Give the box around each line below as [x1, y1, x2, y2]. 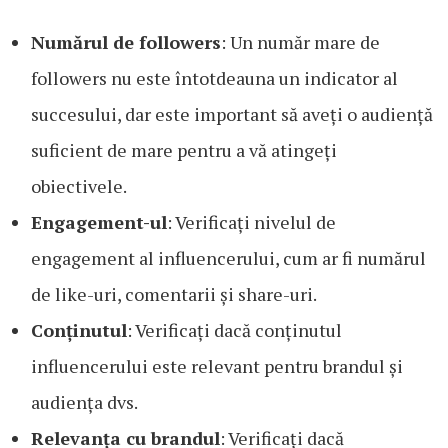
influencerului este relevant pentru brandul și [31, 353, 403, 378]
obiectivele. [31, 173, 127, 198]
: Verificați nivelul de [167, 209, 336, 234]
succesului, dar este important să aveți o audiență [31, 101, 433, 126]
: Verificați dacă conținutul [127, 317, 342, 342]
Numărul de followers [31, 29, 221, 54]
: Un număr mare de [221, 29, 380, 54]
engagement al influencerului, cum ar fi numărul [31, 245, 426, 270]
